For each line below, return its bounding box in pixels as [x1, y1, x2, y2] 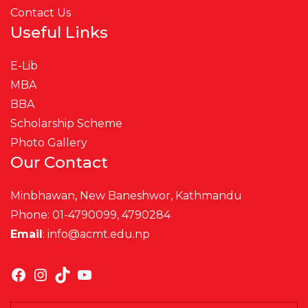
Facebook [26, 252, 105, 272]
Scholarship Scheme [10, 116, 122, 130]
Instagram [48, 252, 132, 272]
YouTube [92, 252, 165, 272]
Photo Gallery [10, 135, 87, 149]
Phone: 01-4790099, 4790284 [10, 208, 170, 221]
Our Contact [10, 152, 108, 172]
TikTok [70, 252, 125, 272]
